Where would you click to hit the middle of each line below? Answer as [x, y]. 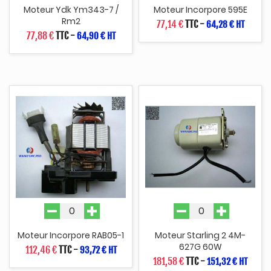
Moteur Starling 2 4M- [200, 235]
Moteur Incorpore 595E [200, 10]
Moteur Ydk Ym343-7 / [71, 10]
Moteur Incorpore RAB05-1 [71, 235]
